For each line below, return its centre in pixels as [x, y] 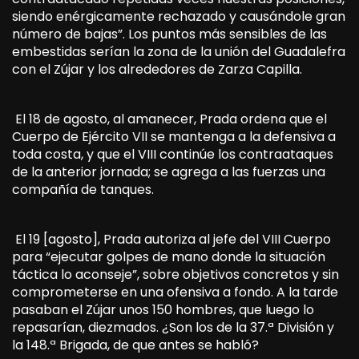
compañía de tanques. [83, 189]
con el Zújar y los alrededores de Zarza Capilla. [157, 69]
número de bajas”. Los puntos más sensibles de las [169, 34]
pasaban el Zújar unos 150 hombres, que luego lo [163, 309]
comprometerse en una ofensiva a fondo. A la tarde [175, 292]
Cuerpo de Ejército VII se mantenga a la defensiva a [174, 136]
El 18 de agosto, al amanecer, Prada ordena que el [169, 119]
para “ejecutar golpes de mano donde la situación [169, 256]
